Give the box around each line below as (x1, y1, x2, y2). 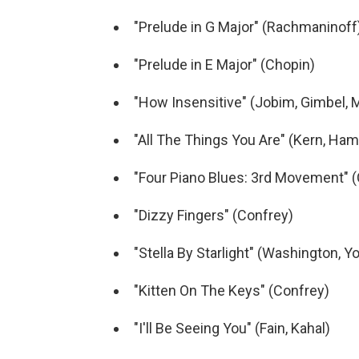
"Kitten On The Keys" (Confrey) (134, 281, 329, 299)
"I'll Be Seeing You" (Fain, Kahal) (134, 319, 330, 337)
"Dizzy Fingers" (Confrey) (134, 206, 293, 224)
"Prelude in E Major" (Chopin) (134, 55, 315, 73)
